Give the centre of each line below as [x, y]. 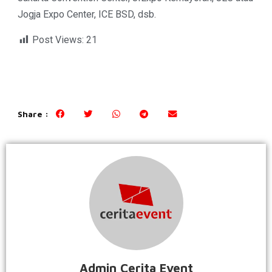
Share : [33, 114]
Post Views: [58, 39]
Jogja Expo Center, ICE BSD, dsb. [87, 15]
